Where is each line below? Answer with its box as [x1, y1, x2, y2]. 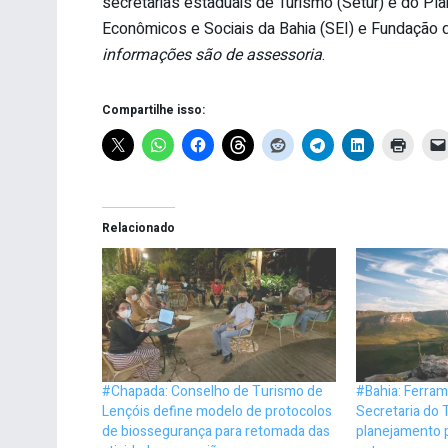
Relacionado [102, 218, 175, 237]
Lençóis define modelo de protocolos [102, 400, 332, 422]
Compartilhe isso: [102, 100, 205, 119]
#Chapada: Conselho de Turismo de [102, 380, 323, 402]
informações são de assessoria [102, 42, 322, 67]
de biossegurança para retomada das [102, 420, 330, 442]
